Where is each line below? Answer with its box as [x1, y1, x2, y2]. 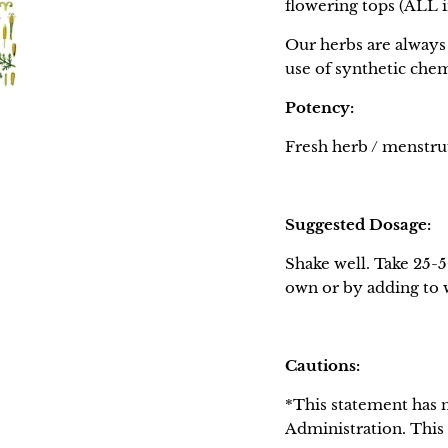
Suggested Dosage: [285, 214, 436, 234]
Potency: [285, 97, 355, 117]
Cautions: [285, 355, 361, 375]
